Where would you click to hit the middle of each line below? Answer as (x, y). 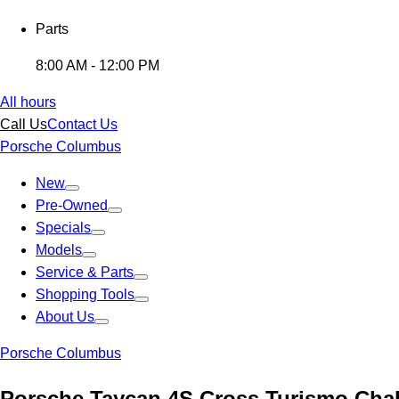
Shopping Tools (85, 294)
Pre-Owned (72, 205)
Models (59, 250)
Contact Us (82, 124)
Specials (63, 228)
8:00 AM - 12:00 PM (98, 65)
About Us (65, 317)
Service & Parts (85, 272)
